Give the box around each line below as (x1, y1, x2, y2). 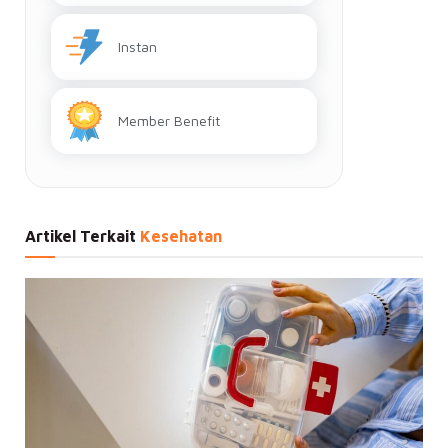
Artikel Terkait (25, 226, 140, 245)
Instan (117, 37, 157, 55)
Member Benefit (117, 111, 220, 129)
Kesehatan (140, 226, 222, 245)
